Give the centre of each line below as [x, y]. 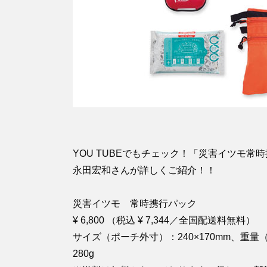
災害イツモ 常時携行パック [135, 204]
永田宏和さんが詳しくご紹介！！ [144, 170]
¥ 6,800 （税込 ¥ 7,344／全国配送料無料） [164, 221]
